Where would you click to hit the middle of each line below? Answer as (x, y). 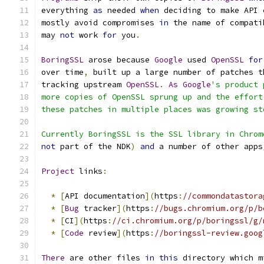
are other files (105, 258)
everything (67, 10)
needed (121, 10)
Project (58, 171)
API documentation (105, 196)
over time (62, 72)
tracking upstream (84, 85)
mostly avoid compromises (100, 23)
